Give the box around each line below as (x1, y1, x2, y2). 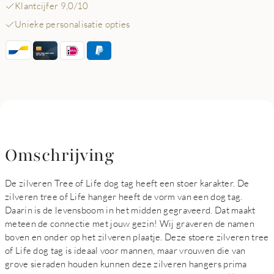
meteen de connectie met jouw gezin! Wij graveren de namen (5, 218, 255, 229)
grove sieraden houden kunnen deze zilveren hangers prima (5, 258, 247, 269)
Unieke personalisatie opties (15, 18, 130, 29)
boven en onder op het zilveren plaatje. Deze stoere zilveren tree (5, 231, 269, 242)
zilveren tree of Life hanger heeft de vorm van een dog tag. (5, 191, 243, 202)
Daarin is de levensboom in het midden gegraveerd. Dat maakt (5, 204, 256, 215)
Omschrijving (5, 144, 114, 167)
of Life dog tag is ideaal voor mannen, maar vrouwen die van (5, 245, 246, 256)
